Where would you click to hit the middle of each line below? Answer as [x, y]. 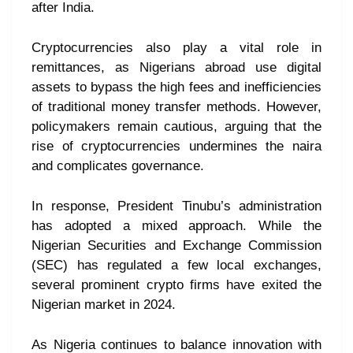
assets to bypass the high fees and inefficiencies [176, 87]
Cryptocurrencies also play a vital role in [176, 48]
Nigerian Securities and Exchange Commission [176, 246]
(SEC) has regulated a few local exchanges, [176, 266]
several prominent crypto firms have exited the [176, 285]
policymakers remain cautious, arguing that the [176, 127]
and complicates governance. [118, 166]
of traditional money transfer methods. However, [176, 107]
